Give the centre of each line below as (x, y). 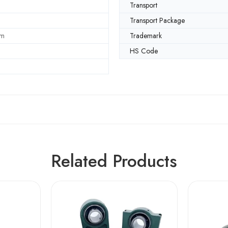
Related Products (114, 161)
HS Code (144, 51)
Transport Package (157, 20)
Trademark (146, 35)
